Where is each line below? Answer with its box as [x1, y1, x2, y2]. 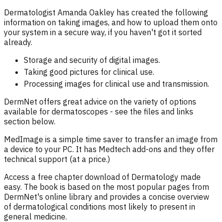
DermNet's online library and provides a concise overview [4, 192, 209, 202]
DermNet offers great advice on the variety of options [4, 97, 196, 107]
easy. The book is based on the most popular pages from [4, 182, 209, 192]
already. [4, 37, 34, 48]
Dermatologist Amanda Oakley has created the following [4, 7, 208, 18]
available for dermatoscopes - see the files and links [4, 107, 193, 117]
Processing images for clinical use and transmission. [24, 79, 209, 89]
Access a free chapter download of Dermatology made [4, 172, 201, 182]
